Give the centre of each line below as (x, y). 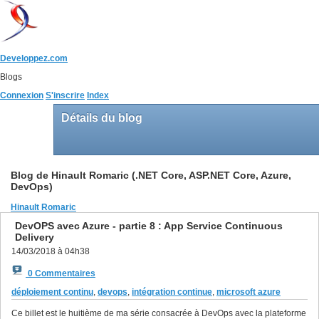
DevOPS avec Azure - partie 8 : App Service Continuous (149, 225)
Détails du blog (103, 118)
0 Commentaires (61, 273)
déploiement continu (52, 292)
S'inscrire (65, 95)
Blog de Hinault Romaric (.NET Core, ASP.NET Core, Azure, (151, 175)
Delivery (35, 237)
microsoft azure (249, 292)
